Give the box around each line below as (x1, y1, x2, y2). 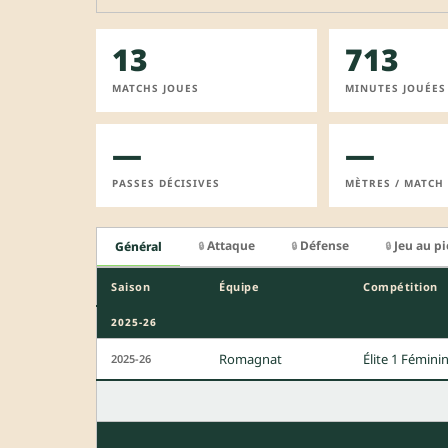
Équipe (219, 279, 259, 295)
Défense (300, 236, 349, 254)
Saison (111, 279, 150, 295)
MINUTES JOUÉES (344, 80, 446, 95)
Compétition (363, 279, 438, 295)
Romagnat (219, 350, 282, 369)
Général (115, 238, 162, 256)
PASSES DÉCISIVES (112, 175, 220, 190)
